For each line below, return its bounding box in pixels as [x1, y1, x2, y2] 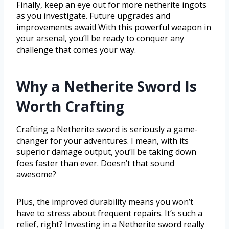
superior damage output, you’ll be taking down [16, 146, 196, 157]
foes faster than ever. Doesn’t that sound [16, 157, 174, 169]
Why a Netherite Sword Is [16, 76, 197, 96]
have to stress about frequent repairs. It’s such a [16, 207, 202, 219]
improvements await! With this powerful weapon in [16, 21, 211, 33]
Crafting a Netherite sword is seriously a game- [16, 123, 198, 135]
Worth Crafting [16, 96, 124, 116]
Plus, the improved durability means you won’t [16, 196, 193, 208]
